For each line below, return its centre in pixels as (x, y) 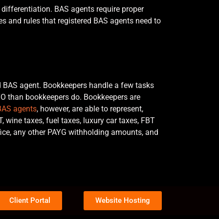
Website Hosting (122, 200)
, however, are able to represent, (90, 109)
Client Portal (30, 200)
